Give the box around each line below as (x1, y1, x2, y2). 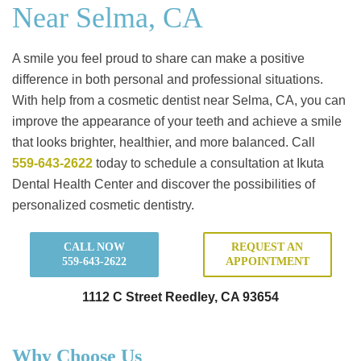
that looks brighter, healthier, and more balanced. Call (12, 135, 315, 150)
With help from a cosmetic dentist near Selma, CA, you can (12, 93, 346, 108)
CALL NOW (63, 241, 125, 254)
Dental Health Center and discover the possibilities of (12, 177, 315, 192)
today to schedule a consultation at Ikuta (93, 156, 324, 171)
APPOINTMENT (225, 255, 309, 268)
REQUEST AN (231, 241, 303, 254)
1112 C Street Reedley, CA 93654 (82, 290, 279, 305)
